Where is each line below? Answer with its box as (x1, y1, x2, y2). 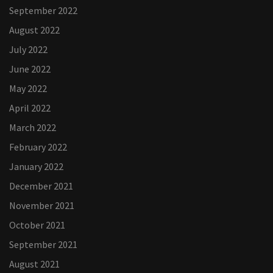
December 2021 (9, 180, 73, 192)
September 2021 (9, 238, 77, 250)
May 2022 (9, 82, 47, 94)
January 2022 (9, 160, 63, 172)
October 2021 (9, 219, 65, 231)
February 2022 (9, 141, 67, 153)
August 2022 (9, 24, 60, 36)
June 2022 (9, 63, 51, 75)
